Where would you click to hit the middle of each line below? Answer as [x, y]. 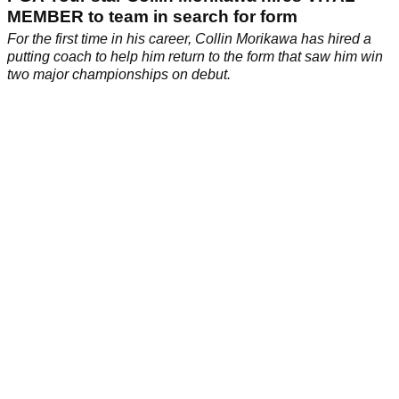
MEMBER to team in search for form [152, 17]
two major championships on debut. [119, 75]
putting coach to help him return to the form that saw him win [195, 57]
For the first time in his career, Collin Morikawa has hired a [189, 39]
